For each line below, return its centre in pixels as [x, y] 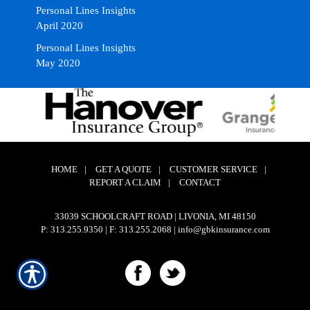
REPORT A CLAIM [125, 182]
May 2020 [58, 63]
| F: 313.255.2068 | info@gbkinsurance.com [186, 229]
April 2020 [59, 25]
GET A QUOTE [123, 169]
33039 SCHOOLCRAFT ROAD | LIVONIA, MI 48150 [155, 216]
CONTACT [200, 182]
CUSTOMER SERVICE [213, 169]
